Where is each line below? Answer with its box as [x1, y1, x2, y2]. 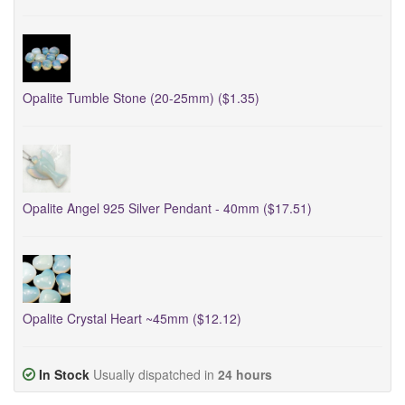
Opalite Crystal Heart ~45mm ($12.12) [23, 308, 241, 327]
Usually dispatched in [93, 364, 218, 383]
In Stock [39, 364, 89, 383]
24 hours [218, 364, 272, 383]
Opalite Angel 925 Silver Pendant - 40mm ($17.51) [23, 198, 312, 217]
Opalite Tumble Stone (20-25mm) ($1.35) [23, 89, 259, 107]
